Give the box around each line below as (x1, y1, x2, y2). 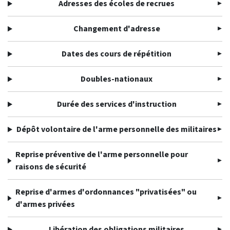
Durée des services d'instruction (56, 99, 177, 110)
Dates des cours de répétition (62, 48, 172, 60)
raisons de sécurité (15, 161, 87, 172)
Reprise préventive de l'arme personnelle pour (15, 149, 188, 160)
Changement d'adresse (73, 23, 160, 34)
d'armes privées (15, 199, 75, 210)
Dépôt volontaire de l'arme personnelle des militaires (16, 124, 217, 135)
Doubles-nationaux (81, 73, 153, 85)
